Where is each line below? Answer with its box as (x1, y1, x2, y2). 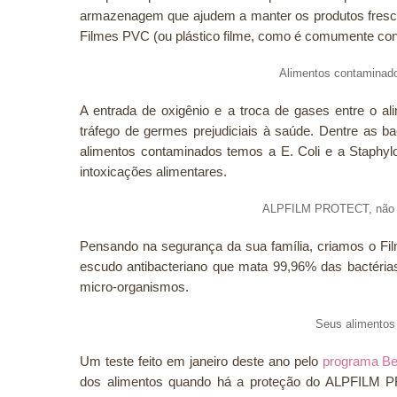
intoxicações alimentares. (80, 164, 227, 179)
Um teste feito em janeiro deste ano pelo (80, 354, 323, 369)
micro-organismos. (80, 279, 189, 294)
